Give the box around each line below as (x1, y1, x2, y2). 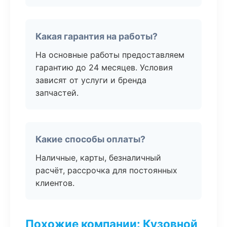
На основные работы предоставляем (35, 50, 184, 60)
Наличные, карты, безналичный (35, 153, 161, 163)
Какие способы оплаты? (35, 134, 145, 144)
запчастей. (35, 88, 79, 98)
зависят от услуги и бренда (35, 75, 146, 85)
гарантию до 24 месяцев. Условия (35, 62, 173, 72)
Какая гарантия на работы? (35, 31, 158, 42)
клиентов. (35, 178, 74, 188)
